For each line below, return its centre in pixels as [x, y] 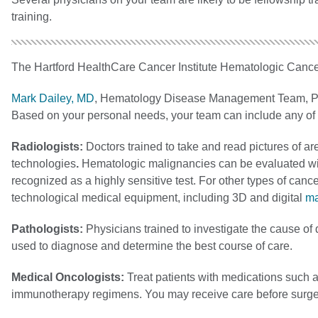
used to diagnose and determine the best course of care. [152, 246]
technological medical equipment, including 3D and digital [158, 197]
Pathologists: [49, 229]
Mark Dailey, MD [53, 98]
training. [32, 16]
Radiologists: [49, 146]
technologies [44, 163]
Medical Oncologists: [69, 277]
